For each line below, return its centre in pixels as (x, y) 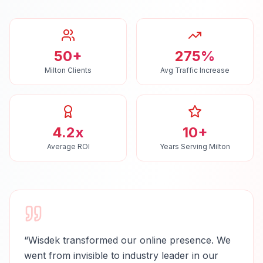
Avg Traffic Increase (195, 70)
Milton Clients (68, 70)
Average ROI (68, 146)
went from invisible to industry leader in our (121, 255)
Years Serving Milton (195, 146)
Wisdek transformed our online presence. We (129, 240)
